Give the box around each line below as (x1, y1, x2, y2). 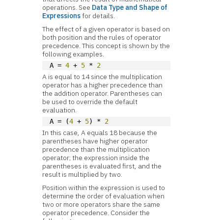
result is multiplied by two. (42, 170, 123, 179)
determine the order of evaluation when (42, 192, 165, 200)
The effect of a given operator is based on (42, 25, 170, 33)
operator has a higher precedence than (42, 81, 163, 89)
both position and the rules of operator (42, 33, 162, 42)
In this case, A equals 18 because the (42, 128, 158, 137)
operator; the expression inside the (42, 153, 150, 162)
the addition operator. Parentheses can (42, 89, 163, 98)
